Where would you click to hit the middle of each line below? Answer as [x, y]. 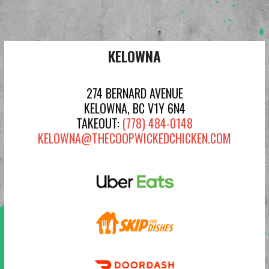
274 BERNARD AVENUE [134, 93]
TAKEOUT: [99, 123]
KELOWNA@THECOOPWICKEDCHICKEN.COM [134, 138]
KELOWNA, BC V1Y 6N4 [134, 108]
